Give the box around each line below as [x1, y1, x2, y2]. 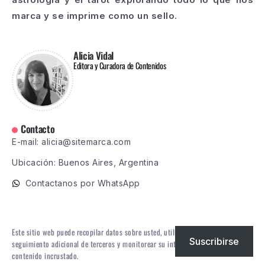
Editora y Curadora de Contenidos [73, 59, 166, 72]
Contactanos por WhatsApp [25, 178, 140, 189]
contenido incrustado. [12, 250, 79, 262]
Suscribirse [189, 235, 239, 247]
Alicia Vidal [73, 48, 114, 63]
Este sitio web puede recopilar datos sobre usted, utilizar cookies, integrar [12, 226, 239, 238]
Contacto [21, 121, 55, 137]
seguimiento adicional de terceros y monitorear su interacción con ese [12, 238, 227, 250]
